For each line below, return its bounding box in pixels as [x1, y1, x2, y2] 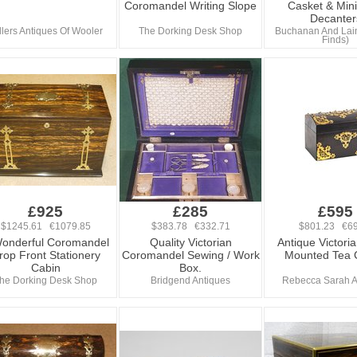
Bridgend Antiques [151, 275, 230, 286]
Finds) [322, 34, 349, 45]
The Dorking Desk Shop [139, 25, 242, 37]
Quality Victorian [149, 236, 232, 249]
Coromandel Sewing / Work [121, 249, 260, 261]
